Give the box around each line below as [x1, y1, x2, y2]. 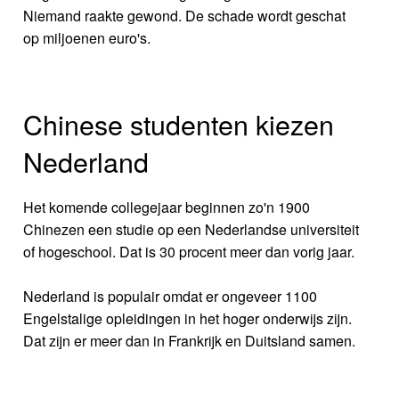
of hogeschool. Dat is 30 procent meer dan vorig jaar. [23, 241, 355, 263]
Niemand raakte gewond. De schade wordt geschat [23, 4, 346, 26]
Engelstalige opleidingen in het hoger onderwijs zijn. [23, 308, 353, 330]
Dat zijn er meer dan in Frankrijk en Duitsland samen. [23, 330, 356, 352]
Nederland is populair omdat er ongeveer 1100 [23, 286, 318, 307]
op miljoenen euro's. [23, 27, 151, 48]
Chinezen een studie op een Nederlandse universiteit [23, 219, 360, 240]
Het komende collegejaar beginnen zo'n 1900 [23, 197, 311, 218]
